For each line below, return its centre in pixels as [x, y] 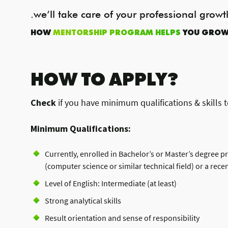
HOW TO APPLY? [104, 78]
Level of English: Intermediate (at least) [111, 183]
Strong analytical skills [83, 201]
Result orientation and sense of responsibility [122, 218]
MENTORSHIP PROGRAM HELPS [118, 32]
